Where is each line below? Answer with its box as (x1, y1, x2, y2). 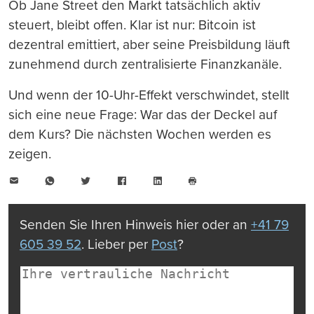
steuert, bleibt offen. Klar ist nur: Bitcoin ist (8, 17, 256, 34)
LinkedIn (162, 173, 205, 188)
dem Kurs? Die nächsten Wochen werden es (8, 126, 271, 143)
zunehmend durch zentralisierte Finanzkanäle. (8, 56, 282, 73)
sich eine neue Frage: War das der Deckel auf (8, 107, 277, 123)
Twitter (90, 173, 125, 188)
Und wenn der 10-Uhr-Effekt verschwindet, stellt (8, 87, 289, 104)
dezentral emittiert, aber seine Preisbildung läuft (8, 36, 290, 53)
